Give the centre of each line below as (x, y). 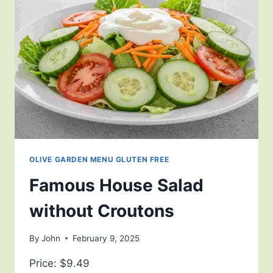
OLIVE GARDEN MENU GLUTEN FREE (99, 160)
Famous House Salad (116, 186)
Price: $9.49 (59, 263)
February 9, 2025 (106, 238)
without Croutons (102, 211)
